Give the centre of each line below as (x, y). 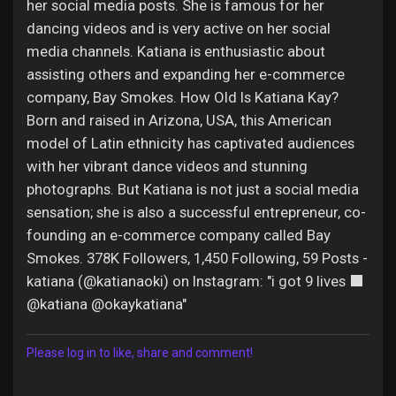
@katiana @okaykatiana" (107, 304)
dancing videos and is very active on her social (179, 28)
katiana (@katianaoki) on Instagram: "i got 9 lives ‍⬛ (195, 281)
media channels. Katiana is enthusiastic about (176, 51)
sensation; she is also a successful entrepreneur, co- (196, 212)
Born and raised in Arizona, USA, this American (179, 120)
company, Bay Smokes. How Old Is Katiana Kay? (183, 97)
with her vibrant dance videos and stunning (167, 166)
